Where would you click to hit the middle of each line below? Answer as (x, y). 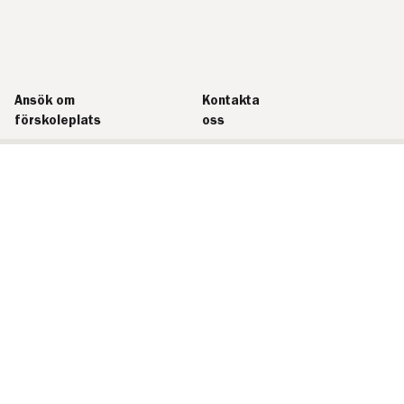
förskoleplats (58, 120)
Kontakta (230, 101)
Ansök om (45, 101)
